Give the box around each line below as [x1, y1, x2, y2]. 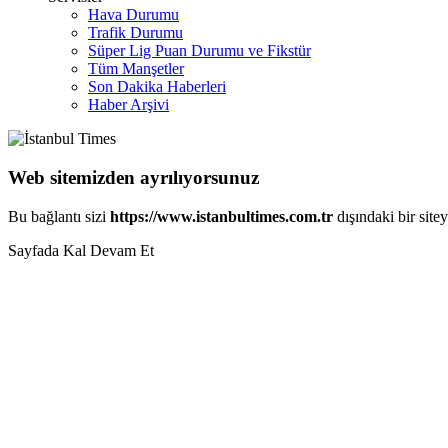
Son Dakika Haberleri [88, 78, 226, 96]
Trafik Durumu [88, 24, 183, 42]
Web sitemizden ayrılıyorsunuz [8, 166, 259, 188]
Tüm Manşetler [88, 60, 184, 78]
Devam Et [90, 241, 154, 259]
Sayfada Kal [8, 241, 86, 259]
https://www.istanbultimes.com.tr [110, 207, 333, 225]
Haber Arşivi [88, 96, 169, 114]
